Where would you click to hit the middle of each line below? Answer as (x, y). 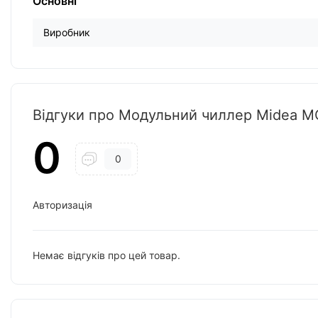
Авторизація (62, 205)
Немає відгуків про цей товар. (106, 256)
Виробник (67, 33)
